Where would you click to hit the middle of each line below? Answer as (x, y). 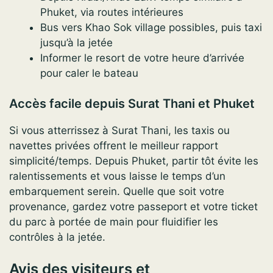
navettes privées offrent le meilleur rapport (114, 146)
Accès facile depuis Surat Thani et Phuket (132, 104)
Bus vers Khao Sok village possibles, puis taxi (151, 27)
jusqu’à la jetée (76, 42)
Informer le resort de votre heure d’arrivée (142, 58)
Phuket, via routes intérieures (112, 12)
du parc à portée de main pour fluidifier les (114, 222)
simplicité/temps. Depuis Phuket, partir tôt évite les (134, 161)
